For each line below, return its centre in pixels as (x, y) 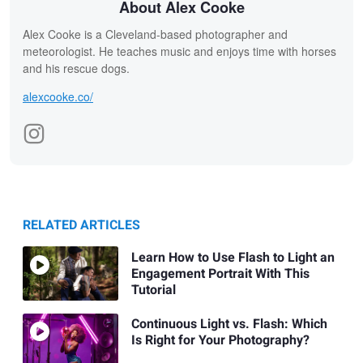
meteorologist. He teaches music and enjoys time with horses (179, 51)
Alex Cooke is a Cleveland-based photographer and (155, 34)
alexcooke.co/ (58, 97)
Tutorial (153, 290)
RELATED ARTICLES (81, 226)
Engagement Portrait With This (220, 273)
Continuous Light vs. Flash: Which (229, 324)
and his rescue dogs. (76, 68)
